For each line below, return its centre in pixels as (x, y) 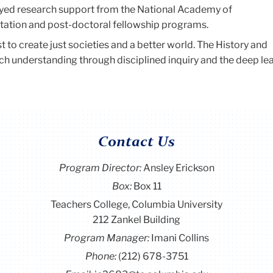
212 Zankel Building (136, 219)
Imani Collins (180, 238)
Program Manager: (108, 238)
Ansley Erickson (179, 168)
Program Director (99, 168)
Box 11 (147, 186)
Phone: (101, 256)
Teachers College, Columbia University (136, 204)
